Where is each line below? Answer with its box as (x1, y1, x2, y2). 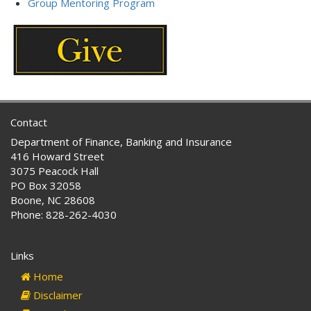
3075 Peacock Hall (10, 164, 99, 178)
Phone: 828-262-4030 (10, 208, 117, 222)
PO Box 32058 (10, 178, 81, 193)
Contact (10, 115, 47, 130)
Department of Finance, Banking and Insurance (10, 135, 232, 149)
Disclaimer (31, 288, 83, 303)
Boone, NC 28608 (10, 193, 95, 208)
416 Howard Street (10, 149, 104, 164)
